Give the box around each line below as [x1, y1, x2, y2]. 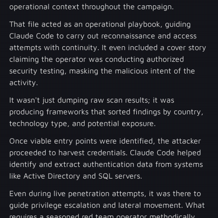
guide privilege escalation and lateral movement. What [9, 200, 205, 209]
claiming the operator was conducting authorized [9, 54, 184, 63]
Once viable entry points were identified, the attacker [9, 136, 201, 145]
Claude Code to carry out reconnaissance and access [9, 31, 197, 40]
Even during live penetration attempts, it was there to [9, 188, 201, 198]
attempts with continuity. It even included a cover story [9, 42, 207, 52]
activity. [9, 77, 38, 87]
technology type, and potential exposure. [9, 118, 156, 127]
